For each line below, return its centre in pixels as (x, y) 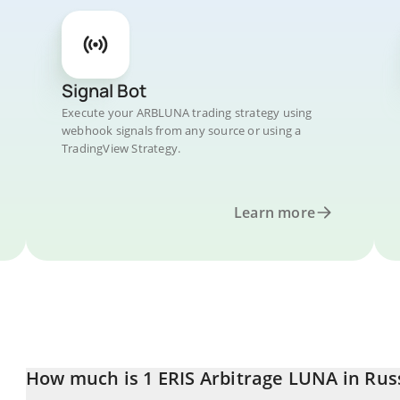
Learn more (275, 212)
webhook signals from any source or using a (182, 130)
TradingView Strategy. (121, 148)
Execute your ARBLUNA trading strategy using (187, 112)
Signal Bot (104, 91)
